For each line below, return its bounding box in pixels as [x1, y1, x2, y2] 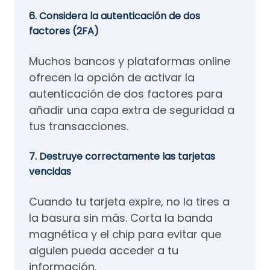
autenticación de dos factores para [29, 86, 222, 101]
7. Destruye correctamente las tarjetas [29, 149, 215, 163]
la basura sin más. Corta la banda [29, 210, 213, 225]
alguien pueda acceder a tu [29, 243, 178, 258]
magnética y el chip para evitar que [29, 227, 221, 242]
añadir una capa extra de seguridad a [29, 102, 234, 118]
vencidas [29, 165, 71, 178]
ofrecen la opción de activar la [29, 70, 195, 85]
